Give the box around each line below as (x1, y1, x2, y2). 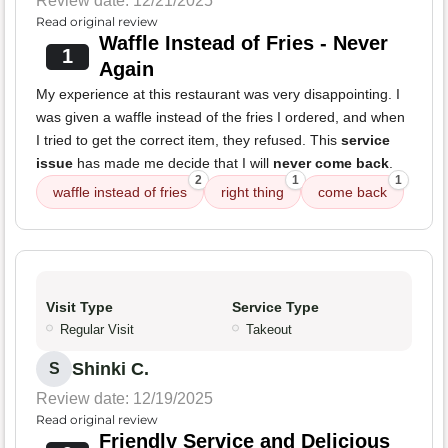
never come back (273, 155, 389, 172)
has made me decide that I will (73, 155, 273, 172)
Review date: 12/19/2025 (36, 390, 213, 408)
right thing (221, 184, 284, 201)
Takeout (246, 322, 292, 338)
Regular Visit (60, 322, 134, 338)
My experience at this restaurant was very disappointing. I (36, 86, 400, 103)
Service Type (232, 299, 319, 316)
